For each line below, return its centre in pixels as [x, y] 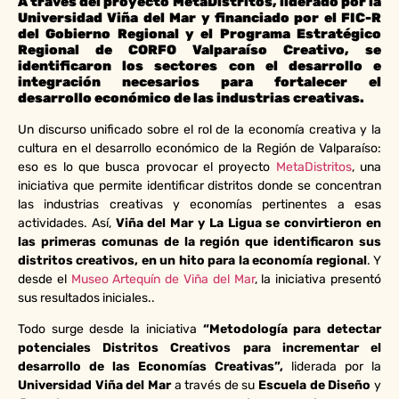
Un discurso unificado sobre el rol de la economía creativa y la [199, 130]
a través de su [213, 386]
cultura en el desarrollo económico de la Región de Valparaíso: [199, 148]
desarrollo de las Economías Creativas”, [151, 367]
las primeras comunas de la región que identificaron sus [199, 242]
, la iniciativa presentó [318, 279]
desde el [45, 279]
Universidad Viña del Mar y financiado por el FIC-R [199, 18]
